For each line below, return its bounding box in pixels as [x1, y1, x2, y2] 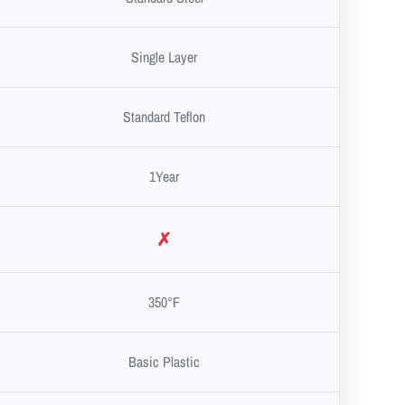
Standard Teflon [123, 106, 205, 127]
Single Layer [131, 46, 197, 67]
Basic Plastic [128, 351, 200, 372]
